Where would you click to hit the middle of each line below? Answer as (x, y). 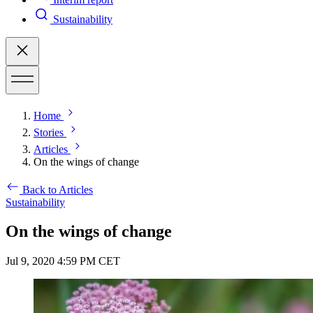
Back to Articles (58, 189)
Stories (49, 132)
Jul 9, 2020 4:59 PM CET (63, 261)
